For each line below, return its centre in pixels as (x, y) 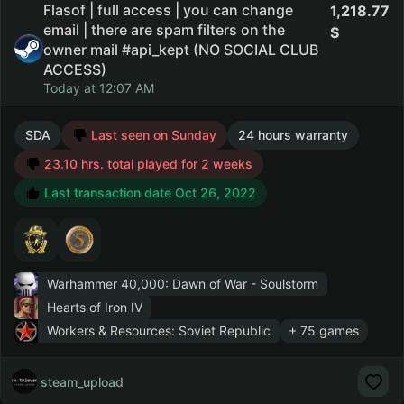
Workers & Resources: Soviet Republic (159, 331)
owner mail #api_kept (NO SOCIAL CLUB (181, 50)
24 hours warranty (293, 135)
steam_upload (82, 381)
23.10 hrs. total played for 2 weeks (147, 164)
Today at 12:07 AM (99, 88)
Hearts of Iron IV (95, 307)
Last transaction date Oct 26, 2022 (148, 193)
